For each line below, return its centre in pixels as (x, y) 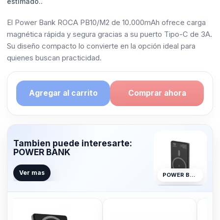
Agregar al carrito (63, 93)
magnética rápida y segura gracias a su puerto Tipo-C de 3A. (110, 34)
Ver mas (32, 172)
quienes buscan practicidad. (54, 58)
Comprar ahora (157, 93)
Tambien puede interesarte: (73, 143)
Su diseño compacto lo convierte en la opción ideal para (101, 46)
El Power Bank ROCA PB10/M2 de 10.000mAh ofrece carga (106, 23)
